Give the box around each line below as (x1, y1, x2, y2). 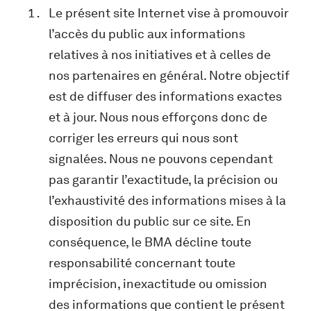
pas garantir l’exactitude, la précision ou (49, 171, 278, 187)
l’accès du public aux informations (49, 26, 245, 42)
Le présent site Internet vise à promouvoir (49, 5, 289, 21)
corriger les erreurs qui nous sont (49, 130, 238, 146)
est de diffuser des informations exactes (49, 88, 282, 104)
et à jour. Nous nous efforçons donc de (49, 109, 267, 125)
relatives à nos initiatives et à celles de (49, 47, 271, 62)
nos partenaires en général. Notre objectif (49, 67, 289, 83)
